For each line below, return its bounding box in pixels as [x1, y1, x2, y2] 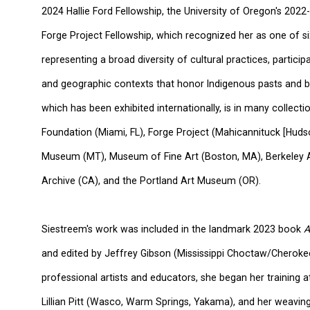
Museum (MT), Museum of [42, 151, 164, 162]
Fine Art [164, 151, 199, 162]
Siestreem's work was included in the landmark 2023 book [42, 224, 301, 235]
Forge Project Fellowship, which [42, 30, 183, 41]
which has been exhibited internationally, [42, 102, 221, 113]
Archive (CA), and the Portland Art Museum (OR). [42, 175, 261, 186]
